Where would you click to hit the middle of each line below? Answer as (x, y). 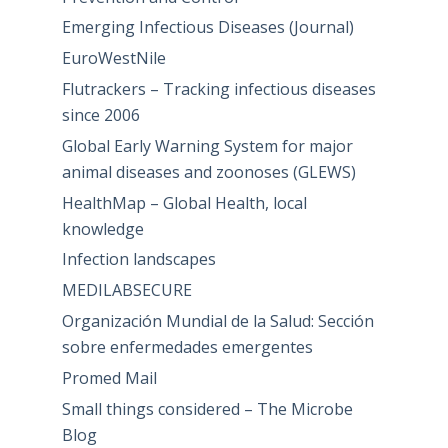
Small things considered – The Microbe (207, 408)
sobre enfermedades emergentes (187, 346)
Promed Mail (109, 377)
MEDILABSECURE (126, 290)
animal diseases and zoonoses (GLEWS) (208, 171)
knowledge (102, 228)
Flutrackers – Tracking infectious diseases (218, 88)
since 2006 (100, 114)
